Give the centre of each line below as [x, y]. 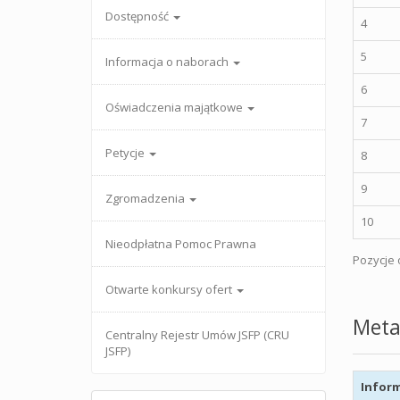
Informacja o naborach [168, 62]
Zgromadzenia [146, 198]
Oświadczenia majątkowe [175, 107]
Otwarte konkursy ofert [170, 289]
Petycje [126, 153]
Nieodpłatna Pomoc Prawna [181, 244]
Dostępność [138, 16]
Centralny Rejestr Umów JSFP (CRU [197, 335]
